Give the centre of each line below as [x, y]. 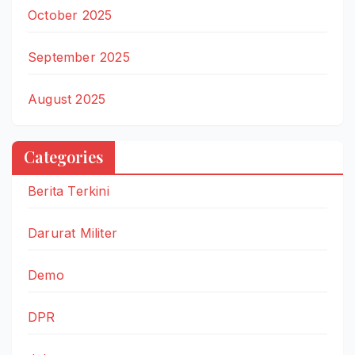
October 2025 [70, 15]
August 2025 [67, 99]
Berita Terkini [69, 191]
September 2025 [79, 57]
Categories [63, 157]
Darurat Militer [73, 233]
